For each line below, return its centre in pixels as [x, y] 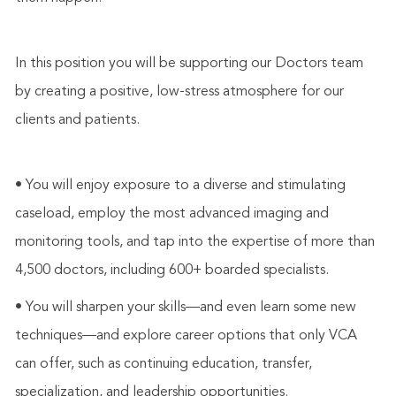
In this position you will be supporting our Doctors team [189, 64]
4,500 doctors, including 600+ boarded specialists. [171, 271]
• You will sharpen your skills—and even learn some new [185, 308]
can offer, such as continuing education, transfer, [163, 365]
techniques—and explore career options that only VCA [186, 336]
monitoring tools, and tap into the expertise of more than [194, 243]
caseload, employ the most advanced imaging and [171, 214]
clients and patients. [79, 121]
